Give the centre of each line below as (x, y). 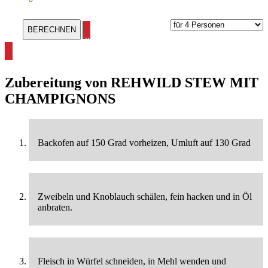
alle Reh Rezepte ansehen (129, 41)
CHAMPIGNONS (60, 99)
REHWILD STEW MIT (185, 83)
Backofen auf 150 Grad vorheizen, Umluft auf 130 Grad (144, 143)
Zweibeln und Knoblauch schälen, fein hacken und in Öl (145, 197)
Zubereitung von (58, 83)
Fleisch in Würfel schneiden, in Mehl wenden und (132, 261)
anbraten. (55, 208)
